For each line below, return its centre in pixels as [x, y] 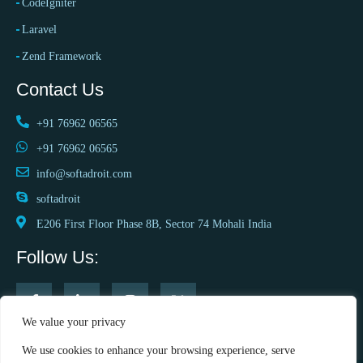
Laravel [39, 30]
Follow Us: [58, 258]
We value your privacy [74, 322]
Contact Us [60, 90]
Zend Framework [63, 57]
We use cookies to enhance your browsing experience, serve [158, 350]
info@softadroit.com [84, 174]
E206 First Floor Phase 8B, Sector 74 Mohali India [154, 224]
